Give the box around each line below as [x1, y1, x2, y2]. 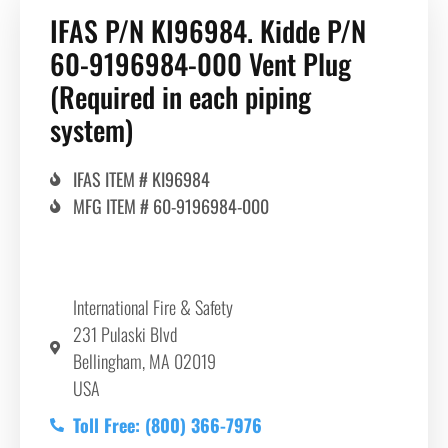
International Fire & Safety [72, 293, 233, 320]
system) [50, 108, 133, 150]
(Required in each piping [50, 75, 311, 117]
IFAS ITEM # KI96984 [72, 165, 210, 192]
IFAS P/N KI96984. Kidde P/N [50, 9, 366, 51]
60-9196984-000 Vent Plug [50, 42, 351, 84]
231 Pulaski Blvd [72, 320, 177, 347]
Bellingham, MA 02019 [72, 347, 216, 374]
